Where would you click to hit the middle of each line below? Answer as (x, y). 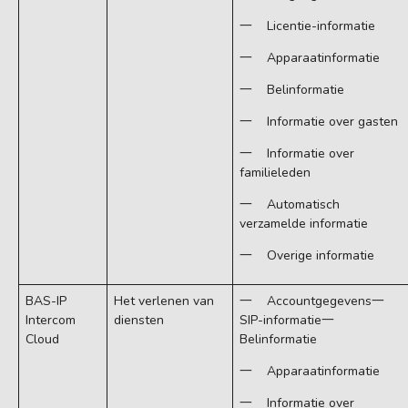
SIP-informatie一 (292, 321)
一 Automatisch (290, 205)
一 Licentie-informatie (307, 26)
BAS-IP (46, 301)
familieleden (275, 173)
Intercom (51, 321)
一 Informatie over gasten (319, 122)
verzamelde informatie (304, 224)
